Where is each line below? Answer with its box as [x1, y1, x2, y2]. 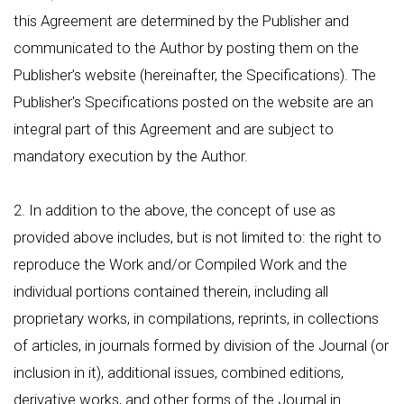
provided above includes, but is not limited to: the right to [14, 228, 381, 246]
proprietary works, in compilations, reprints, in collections [14, 309, 379, 327]
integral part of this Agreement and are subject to [14, 120, 334, 138]
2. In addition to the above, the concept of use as [14, 201, 335, 219]
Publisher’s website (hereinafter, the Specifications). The [14, 66, 376, 84]
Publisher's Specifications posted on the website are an [14, 93, 373, 111]
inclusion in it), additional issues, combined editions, [14, 363, 344, 381]
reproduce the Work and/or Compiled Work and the [14, 255, 347, 273]
